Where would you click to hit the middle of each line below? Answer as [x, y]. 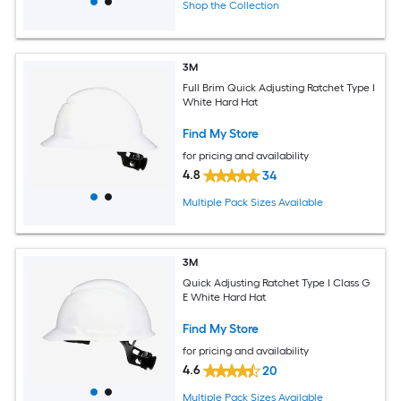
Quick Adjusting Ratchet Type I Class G [277, 282]
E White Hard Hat [225, 297]
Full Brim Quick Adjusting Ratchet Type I [279, 87]
